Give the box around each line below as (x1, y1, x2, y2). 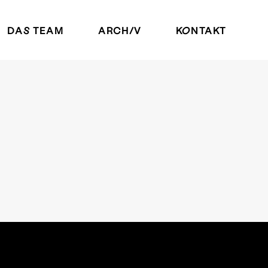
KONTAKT (175, 24, 227, 36)
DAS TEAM (7, 24, 64, 36)
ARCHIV (98, 24, 141, 36)
